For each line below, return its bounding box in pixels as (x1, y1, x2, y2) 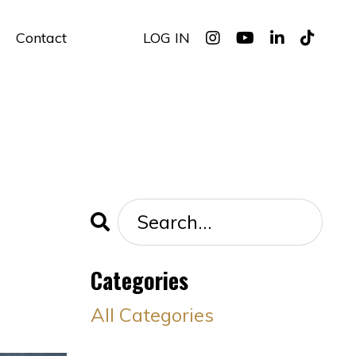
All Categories (90, 302, 214, 327)
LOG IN (143, 29, 190, 48)
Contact (15, 29, 67, 48)
